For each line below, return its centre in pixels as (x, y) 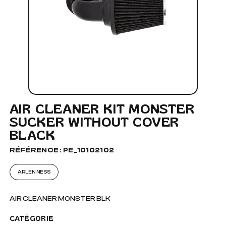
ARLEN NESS (34, 172)
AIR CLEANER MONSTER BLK (60, 199)
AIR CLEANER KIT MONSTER (102, 109)
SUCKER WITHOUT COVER (94, 122)
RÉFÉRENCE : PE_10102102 (62, 150)
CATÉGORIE (32, 218)
